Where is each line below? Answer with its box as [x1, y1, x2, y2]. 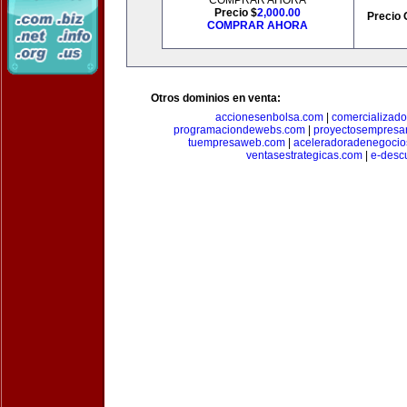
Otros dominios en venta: [151, 92, 281, 104]
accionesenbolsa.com [215, 111, 323, 124]
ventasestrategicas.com [245, 149, 362, 162]
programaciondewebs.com [174, 124, 305, 136]
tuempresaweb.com [188, 136, 285, 149]
